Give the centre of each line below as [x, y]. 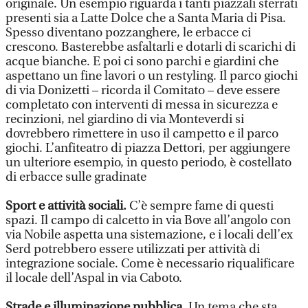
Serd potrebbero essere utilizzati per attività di [133, 249]
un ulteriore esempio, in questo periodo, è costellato [148, 163]
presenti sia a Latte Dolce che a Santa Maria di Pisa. [146, 18]
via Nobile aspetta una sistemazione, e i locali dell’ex [149, 235]
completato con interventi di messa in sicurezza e [142, 105]
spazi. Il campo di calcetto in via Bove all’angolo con [148, 220]
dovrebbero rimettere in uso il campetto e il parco [142, 134]
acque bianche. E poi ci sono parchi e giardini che [142, 62]
